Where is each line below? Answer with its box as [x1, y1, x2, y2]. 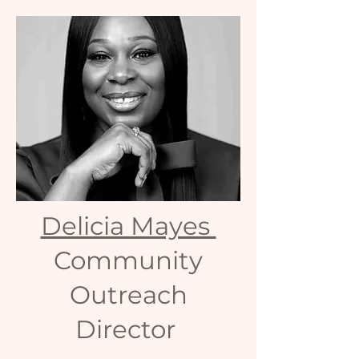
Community [54, 245, 203, 276]
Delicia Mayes [40, 211, 216, 241]
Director [75, 314, 182, 345]
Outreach [69, 280, 188, 310]
